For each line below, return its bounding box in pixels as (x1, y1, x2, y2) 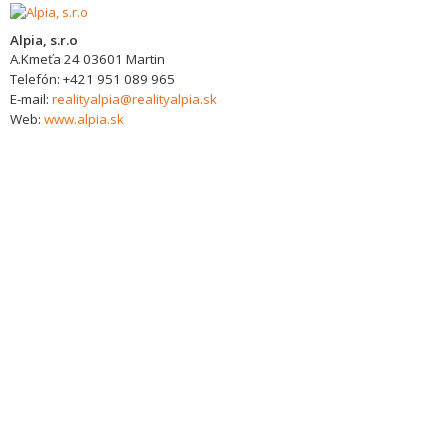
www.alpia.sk (44, 110, 124, 128)
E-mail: (10, 90, 52, 108)
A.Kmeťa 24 (10, 50, 80, 68)
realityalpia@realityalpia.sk (52, 90, 217, 108)
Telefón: (10, 70, 63, 88)
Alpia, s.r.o (10, 31, 78, 49)
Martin (126, 50, 165, 68)
